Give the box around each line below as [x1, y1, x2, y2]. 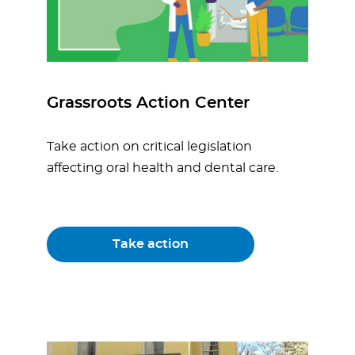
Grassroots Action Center [47, 95, 250, 112]
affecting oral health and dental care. [47, 162, 278, 175]
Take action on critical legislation [47, 140, 252, 154]
